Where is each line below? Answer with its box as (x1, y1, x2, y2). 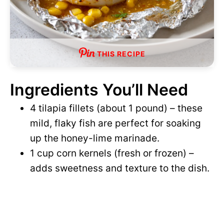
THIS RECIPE (96, 49, 145, 58)
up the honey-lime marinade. (30, 132, 159, 144)
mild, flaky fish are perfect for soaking (30, 117, 201, 129)
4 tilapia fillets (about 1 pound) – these (30, 102, 202, 114)
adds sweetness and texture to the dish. (30, 162, 209, 174)
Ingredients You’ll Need (10, 80, 188, 100)
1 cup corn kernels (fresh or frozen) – (30, 147, 194, 159)
